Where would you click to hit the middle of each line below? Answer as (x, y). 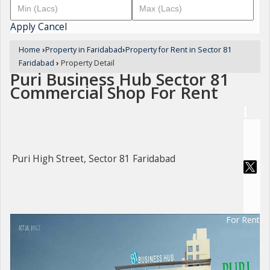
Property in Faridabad (84, 50)
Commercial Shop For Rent (114, 93)
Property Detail (87, 63)
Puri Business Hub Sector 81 (120, 79)
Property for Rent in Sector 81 (178, 50)
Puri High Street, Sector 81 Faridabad (94, 159)
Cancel (52, 27)
